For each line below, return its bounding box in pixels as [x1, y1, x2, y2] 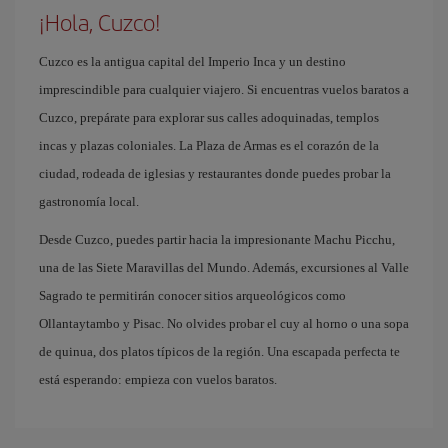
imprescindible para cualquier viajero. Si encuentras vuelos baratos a [39, 82, 409, 97]
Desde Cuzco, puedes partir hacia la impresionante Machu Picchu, [39, 232, 395, 247]
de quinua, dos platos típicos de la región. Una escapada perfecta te [39, 344, 400, 359]
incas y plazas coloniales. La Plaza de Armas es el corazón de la [39, 138, 379, 153]
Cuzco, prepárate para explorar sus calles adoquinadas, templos [39, 110, 379, 125]
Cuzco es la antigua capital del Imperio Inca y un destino [39, 54, 346, 69]
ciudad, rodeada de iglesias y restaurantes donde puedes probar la [39, 166, 391, 181]
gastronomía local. [39, 194, 139, 209]
